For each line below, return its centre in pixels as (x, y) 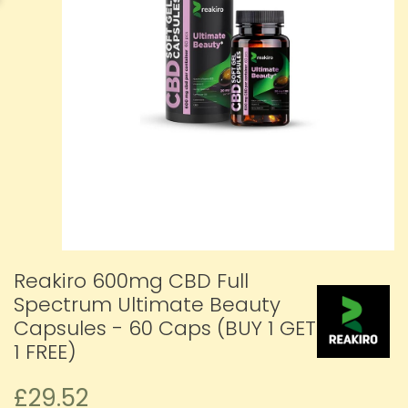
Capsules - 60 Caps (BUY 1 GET (165, 329)
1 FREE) (45, 352)
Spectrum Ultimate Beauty (147, 305)
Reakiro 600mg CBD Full (131, 281)
